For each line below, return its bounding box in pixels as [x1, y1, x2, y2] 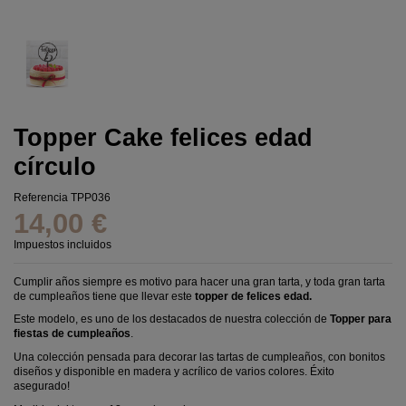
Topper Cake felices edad [14, 123, 313, 152]
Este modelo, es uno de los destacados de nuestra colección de [14, 313, 330, 326]
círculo [14, 152, 96, 181]
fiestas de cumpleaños [14, 327, 130, 341]
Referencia [14, 190, 68, 204]
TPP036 [71, 190, 111, 204]
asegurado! [14, 380, 70, 393]
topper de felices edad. [192, 289, 312, 303]
